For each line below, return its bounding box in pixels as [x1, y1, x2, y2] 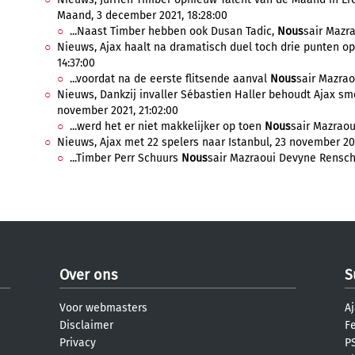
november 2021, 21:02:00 [57, 104, 178, 117]
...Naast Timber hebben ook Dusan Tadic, [70, 25, 277, 38]
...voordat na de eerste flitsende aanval [70, 72, 270, 86]
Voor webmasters [59, 301, 147, 315]
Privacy [59, 336, 96, 349]
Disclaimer [59, 319, 113, 332]
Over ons [59, 266, 117, 284]
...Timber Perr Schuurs [70, 151, 181, 165]
